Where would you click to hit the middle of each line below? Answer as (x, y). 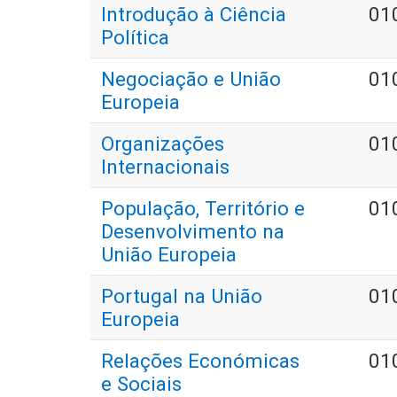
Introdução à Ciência (194, 15)
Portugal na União (182, 296)
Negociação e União (191, 79)
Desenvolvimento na (193, 232)
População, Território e (203, 209)
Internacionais (165, 167)
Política (135, 38)
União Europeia (169, 255)
